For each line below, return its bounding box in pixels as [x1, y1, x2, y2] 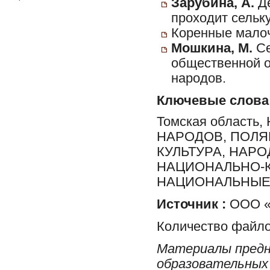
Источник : [157, 196, 226, 212]
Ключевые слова [157, 93, 269, 108]
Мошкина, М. [171, 41, 253, 55]
